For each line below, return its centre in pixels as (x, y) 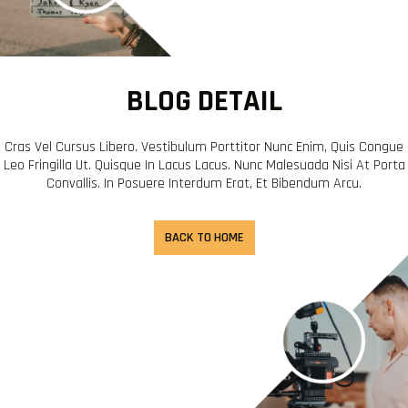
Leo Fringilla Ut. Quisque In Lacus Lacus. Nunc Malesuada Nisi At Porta (204, 165)
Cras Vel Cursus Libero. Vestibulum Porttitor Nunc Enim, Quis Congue (204, 147)
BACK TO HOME (204, 237)
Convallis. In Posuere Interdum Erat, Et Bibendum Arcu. (204, 183)
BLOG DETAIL (204, 101)
